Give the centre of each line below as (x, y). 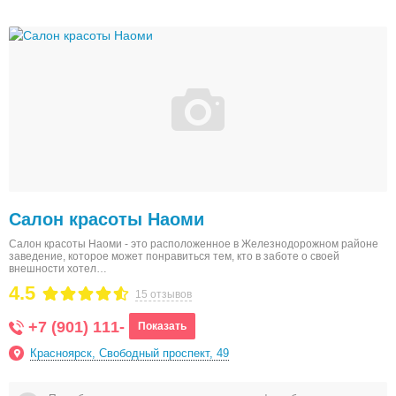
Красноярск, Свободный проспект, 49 (129, 353)
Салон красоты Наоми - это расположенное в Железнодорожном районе (194, 244)
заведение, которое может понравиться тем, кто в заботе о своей (174, 256)
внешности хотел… (58, 269)
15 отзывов (164, 294)
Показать (162, 326)
